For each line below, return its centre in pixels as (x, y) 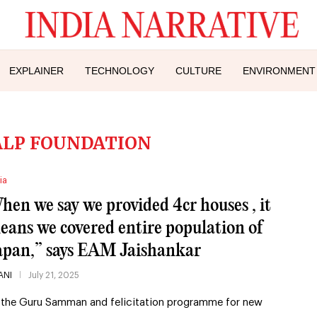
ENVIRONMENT (279, 70)
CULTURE (198, 70)
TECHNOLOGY (120, 70)
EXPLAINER (36, 70)
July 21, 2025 (53, 275)
